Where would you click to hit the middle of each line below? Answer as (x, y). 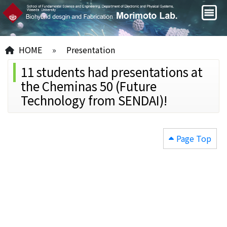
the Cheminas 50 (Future (89, 86)
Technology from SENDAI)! (94, 100)
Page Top (194, 138)
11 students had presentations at (112, 71)
